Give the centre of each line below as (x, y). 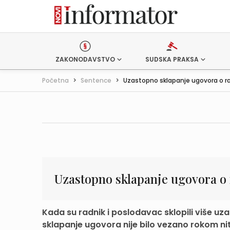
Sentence (96, 80)
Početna (55, 80)
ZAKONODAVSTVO (85, 59)
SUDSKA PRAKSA (172, 59)
